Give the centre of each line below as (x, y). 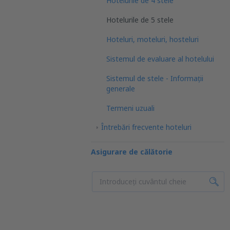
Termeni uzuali (130, 108)
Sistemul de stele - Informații (155, 78)
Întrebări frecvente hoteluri (146, 127)
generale (121, 89)
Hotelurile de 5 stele (140, 20)
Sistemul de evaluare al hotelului (160, 59)
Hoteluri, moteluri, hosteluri (152, 39)
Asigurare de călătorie (132, 152)
